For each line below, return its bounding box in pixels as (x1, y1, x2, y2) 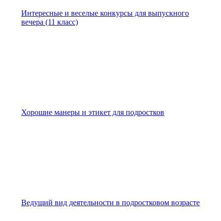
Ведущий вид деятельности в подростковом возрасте (21, 198, 200, 207)
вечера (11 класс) (21, 18, 78, 27)
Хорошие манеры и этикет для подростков (21, 108, 164, 117)
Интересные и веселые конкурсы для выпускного (21, 9, 189, 18)
